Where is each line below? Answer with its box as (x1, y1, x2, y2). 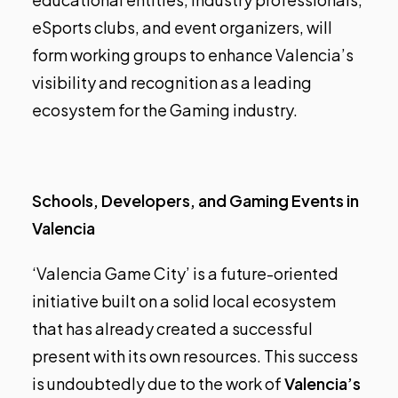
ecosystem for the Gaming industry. (32, 99, 298, 121)
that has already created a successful (32, 318, 313, 339)
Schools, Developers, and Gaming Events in (32, 190, 359, 211)
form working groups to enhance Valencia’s (32, 44, 354, 66)
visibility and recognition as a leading (32, 72, 312, 93)
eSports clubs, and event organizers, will (32, 17, 332, 38)
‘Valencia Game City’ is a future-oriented (32, 263, 338, 284)
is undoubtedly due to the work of (32, 373, 284, 394)
